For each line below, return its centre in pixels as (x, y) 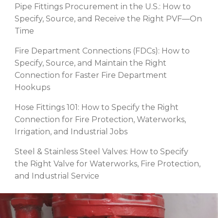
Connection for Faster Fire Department (91, 75)
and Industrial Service (57, 176)
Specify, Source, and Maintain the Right (91, 63)
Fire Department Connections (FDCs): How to (102, 51)
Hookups (32, 88)
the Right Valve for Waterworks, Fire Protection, (108, 164)
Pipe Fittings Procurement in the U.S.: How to (103, 7)
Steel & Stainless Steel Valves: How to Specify (101, 152)
